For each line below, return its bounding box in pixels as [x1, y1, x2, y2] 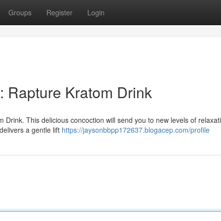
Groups [8, 7, 32, 17]
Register [46, 7, 73, 17]
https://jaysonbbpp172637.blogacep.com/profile [62, 125, 210, 135]
